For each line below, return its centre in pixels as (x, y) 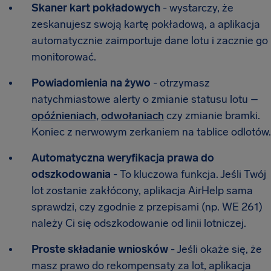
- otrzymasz (181, 83)
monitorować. (64, 57)
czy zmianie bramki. (212, 116)
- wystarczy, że (197, 8)
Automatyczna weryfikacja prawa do (123, 158)
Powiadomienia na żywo (92, 83)
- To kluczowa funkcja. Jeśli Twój (188, 174)
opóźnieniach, (65, 116)
